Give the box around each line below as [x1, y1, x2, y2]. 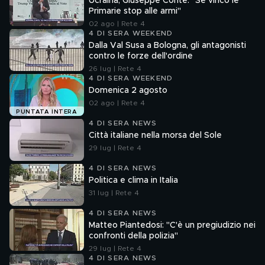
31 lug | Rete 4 [89, 189, 139, 196]
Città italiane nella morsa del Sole [89, 131, 222, 140]
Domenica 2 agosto [89, 86, 167, 95]
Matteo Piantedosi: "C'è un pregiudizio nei [89, 221, 256, 230]
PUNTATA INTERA [16, 109, 77, 115]
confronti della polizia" [89, 232, 178, 240]
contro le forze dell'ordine [89, 52, 193, 60]
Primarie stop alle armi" [89, 7, 181, 15]
